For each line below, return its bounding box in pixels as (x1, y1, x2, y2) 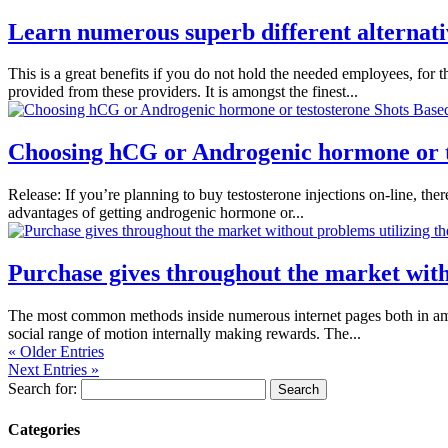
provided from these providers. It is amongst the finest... (8, 83, 358, 101)
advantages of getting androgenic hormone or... (8, 204, 304, 222)
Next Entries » (8, 361, 99, 379)
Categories (8, 421, 80, 439)
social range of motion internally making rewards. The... (8, 325, 361, 343)
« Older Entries (8, 343, 104, 361)
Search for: (8, 380, 77, 398)
